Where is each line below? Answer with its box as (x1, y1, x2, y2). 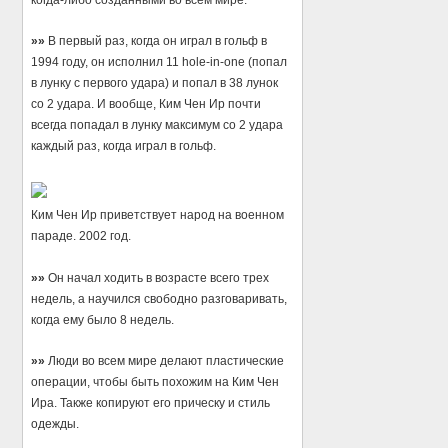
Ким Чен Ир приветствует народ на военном (31, 208, 285, 223)
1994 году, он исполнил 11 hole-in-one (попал (31, 55, 288, 70)
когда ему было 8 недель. (31, 312, 175, 327)
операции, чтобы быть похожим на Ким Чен (31, 374, 280, 389)
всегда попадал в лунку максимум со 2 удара (31, 118, 284, 133)
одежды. (31, 416, 80, 431)
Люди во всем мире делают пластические (45, 353, 285, 368)
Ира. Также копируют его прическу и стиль (31, 395, 271, 410)
